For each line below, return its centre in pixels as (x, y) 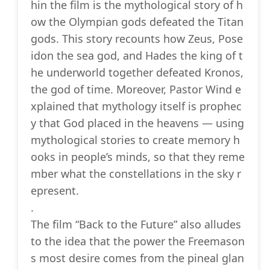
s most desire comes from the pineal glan (137, 258)
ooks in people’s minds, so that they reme (138, 157)
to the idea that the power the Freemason (138, 241)
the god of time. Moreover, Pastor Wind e (136, 89)
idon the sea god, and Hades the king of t (137, 56)
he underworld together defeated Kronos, (137, 73)
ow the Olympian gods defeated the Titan (137, 22)
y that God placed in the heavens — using (137, 123)
